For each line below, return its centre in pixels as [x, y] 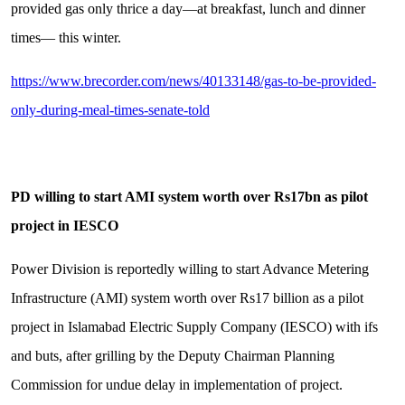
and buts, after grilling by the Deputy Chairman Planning [172, 356]
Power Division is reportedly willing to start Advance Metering [189, 269]
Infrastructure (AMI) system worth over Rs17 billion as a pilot [187, 298]
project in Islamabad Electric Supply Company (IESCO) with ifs [194, 327]
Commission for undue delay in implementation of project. [176, 385]
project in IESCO [64, 226]
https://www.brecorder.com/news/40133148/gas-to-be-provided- [193, 81]
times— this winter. [66, 38]
